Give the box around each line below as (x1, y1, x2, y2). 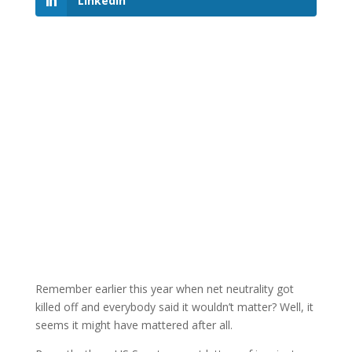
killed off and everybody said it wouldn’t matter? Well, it (35, 299, 313, 315)
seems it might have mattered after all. (35, 317, 233, 333)
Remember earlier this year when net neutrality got (35, 281, 294, 297)
